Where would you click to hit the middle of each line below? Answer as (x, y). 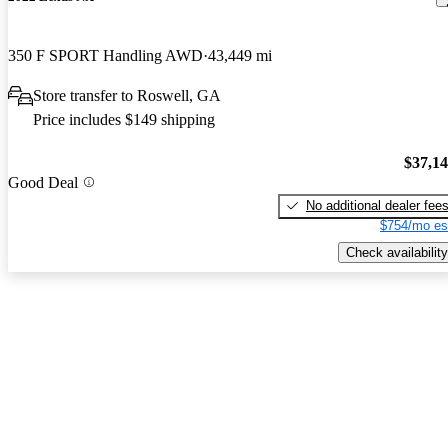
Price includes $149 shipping (124, 120)
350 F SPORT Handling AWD (105, 56)
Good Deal (43, 182)
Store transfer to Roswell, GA (127, 96)
